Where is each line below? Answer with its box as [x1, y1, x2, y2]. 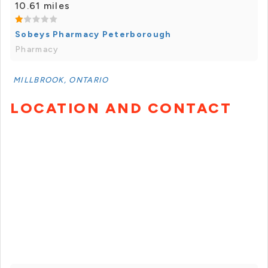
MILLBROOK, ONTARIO [13, 75, 109, 85]
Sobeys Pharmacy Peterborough [15, 29, 172, 40]
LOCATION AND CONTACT [10, 99, 232, 117]
